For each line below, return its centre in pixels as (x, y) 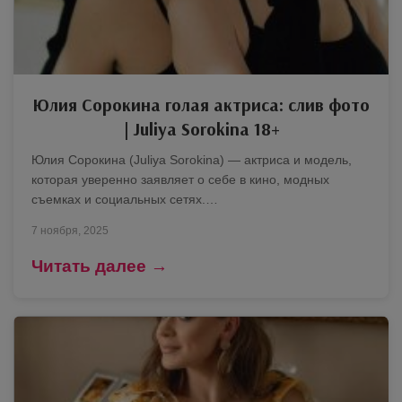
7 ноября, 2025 (70, 230)
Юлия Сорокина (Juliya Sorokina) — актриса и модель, (192, 159)
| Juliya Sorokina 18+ (201, 128)
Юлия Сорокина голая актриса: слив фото (201, 104)
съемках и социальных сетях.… (125, 199)
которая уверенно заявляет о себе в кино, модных (180, 179)
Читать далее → (100, 266)
